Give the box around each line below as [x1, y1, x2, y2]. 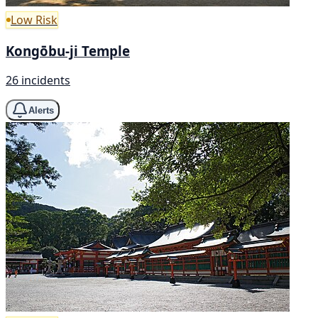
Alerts [28, 104, 54, 116]
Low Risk [11, 12, 57, 28]
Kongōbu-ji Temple [6, 41, 130, 60]
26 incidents [6, 72, 70, 89]
